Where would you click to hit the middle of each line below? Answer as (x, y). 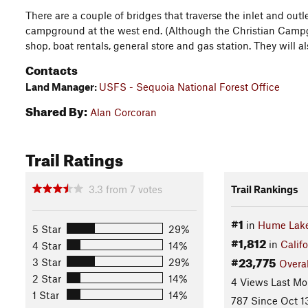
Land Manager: (62, 87)
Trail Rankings (264, 189)
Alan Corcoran (123, 112)
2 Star (47, 278)
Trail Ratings (74, 157)
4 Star (47, 245)
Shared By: (56, 110)
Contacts (52, 68)
